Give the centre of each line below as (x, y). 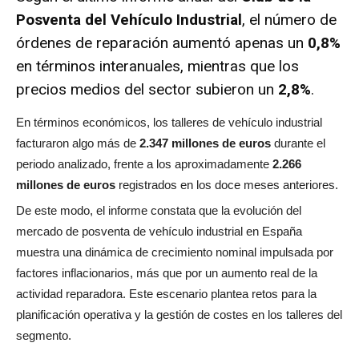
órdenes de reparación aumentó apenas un (162, 42)
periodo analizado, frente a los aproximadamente (144, 163)
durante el (298, 143)
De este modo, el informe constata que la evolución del (159, 210)
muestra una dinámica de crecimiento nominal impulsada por (175, 252)
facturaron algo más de (78, 143)
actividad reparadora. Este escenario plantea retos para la (166, 293)
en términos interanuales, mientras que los (157, 66)
